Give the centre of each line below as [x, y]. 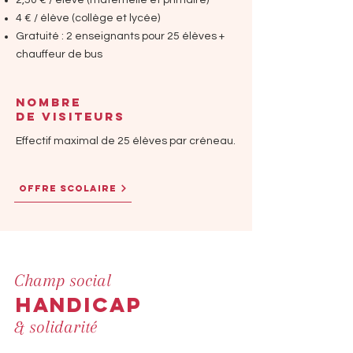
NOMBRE [48, 102]
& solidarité [56, 327]
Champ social [63, 280]
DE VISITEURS [71, 116]
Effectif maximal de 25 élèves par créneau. [126, 141]
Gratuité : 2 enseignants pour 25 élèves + [120, 36]
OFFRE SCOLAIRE [67, 188]
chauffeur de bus [59, 54]
